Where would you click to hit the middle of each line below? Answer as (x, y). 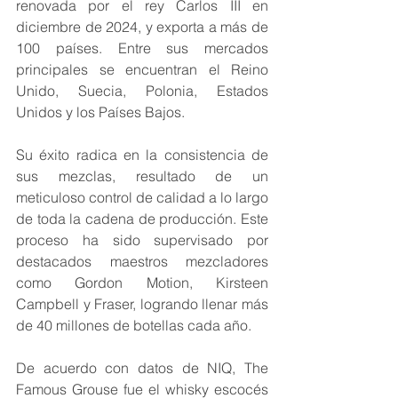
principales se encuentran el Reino (142, 70)
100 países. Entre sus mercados (142, 48)
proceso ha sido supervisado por (142, 240)
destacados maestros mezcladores (142, 262)
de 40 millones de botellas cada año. (134, 326)
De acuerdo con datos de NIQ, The (142, 368)
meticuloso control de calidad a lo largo (142, 198)
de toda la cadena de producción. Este (142, 219)
